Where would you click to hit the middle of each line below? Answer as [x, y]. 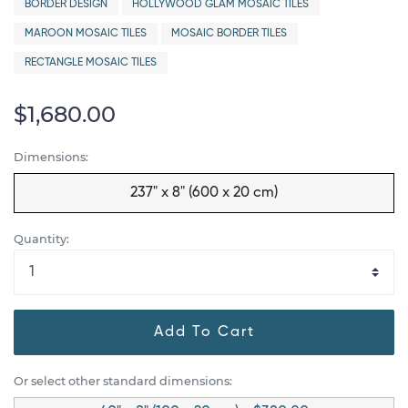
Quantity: [41, 239]
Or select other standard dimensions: [123, 381]
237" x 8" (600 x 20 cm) [204, 193]
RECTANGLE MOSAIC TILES [90, 63]
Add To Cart [204, 332]
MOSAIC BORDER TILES [229, 34]
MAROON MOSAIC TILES [85, 34]
